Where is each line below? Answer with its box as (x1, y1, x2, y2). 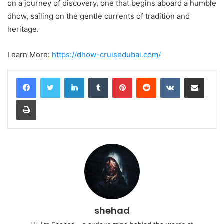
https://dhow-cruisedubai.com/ (52, 50, 161, 60)
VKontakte (180, 73, 212, 82)
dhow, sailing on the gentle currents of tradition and (7, 11, 190, 21)
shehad (94, 204, 130, 217)
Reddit (156, 73, 176, 82)
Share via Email (204, 73, 220, 82)
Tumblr (108, 73, 129, 82)
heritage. (7, 24, 39, 34)
